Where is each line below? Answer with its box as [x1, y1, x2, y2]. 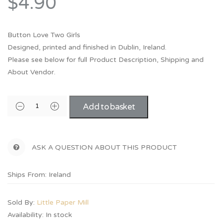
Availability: [7, 211, 44, 219]
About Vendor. [7, 68, 55, 76]
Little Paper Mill [37, 198, 89, 207]
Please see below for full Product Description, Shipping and [7, 55, 204, 64]
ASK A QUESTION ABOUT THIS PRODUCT [32, 143, 177, 152]
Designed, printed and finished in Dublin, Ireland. [7, 43, 166, 52]
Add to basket [83, 102, 135, 112]
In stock [46, 211, 72, 219]
